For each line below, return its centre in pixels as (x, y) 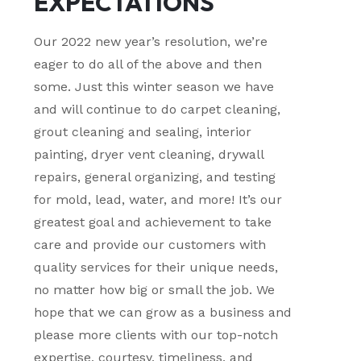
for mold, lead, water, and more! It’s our (158, 200)
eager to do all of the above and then (148, 64)
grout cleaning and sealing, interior (143, 132)
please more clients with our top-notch (156, 335)
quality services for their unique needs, (156, 268)
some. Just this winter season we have (154, 87)
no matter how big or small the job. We (155, 290)
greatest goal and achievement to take (153, 222)
